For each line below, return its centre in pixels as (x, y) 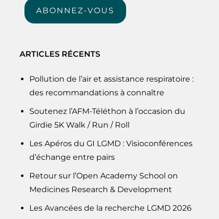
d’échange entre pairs (72, 157)
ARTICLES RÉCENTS (60, 54)
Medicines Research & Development (101, 190)
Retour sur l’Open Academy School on (104, 176)
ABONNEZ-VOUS (75, 11)
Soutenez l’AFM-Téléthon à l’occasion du (107, 111)
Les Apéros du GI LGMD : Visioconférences (111, 144)
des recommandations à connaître (97, 93)
